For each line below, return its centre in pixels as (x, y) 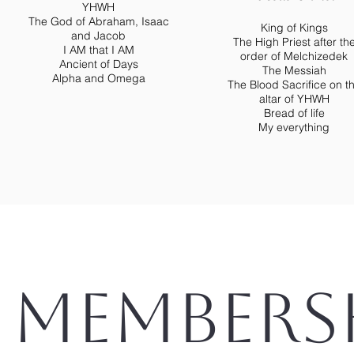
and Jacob (98, 36)
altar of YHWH (294, 99)
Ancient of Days (98, 64)
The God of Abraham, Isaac (98, 21)
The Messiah (294, 70)
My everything (294, 127)
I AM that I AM (98, 50)
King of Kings (294, 28)
